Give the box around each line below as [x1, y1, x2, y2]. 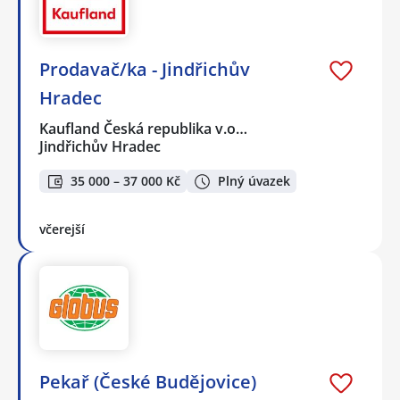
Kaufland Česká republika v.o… [39, 118, 249, 138]
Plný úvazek [218, 172, 290, 190]
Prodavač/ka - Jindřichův [39, 56, 250, 81]
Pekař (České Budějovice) [39, 369, 256, 394]
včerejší [39, 221, 85, 238]
